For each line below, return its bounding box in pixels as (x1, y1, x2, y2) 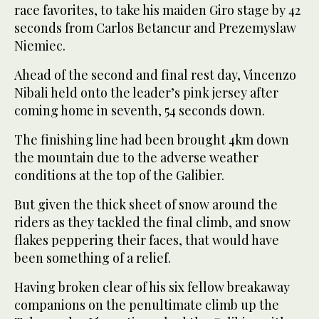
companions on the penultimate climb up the (14, 296, 279, 314)
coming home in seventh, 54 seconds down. (14, 102, 265, 120)
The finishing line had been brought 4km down (14, 131, 289, 149)
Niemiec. (14, 37, 66, 55)
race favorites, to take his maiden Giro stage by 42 (14, 1, 300, 19)
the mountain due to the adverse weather (14, 149, 258, 167)
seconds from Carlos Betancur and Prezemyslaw (14, 19, 296, 37)
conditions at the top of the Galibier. (14, 167, 224, 184)
